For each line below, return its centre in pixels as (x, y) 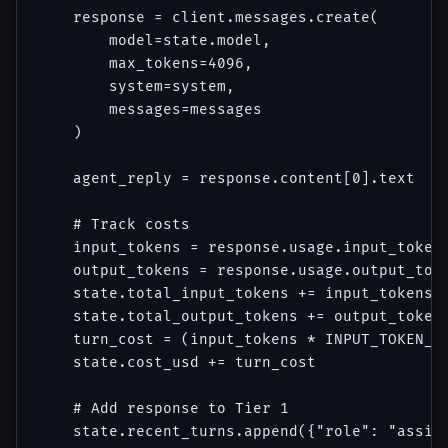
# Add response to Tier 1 (163, 408)
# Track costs (113, 224)
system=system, (136, 86)
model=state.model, (154, 40)
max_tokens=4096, (145, 63)
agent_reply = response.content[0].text (226, 178)
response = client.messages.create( (208, 17)
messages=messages (149, 109)
